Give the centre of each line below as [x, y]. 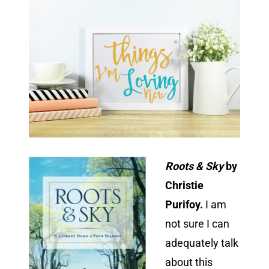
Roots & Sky [194, 166]
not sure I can [197, 224]
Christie [184, 186]
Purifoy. [184, 205]
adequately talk [202, 243]
